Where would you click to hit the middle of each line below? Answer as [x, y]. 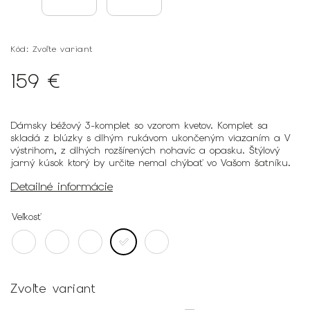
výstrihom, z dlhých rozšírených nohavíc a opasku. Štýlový [145, 150]
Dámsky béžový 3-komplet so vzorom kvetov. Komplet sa [139, 125]
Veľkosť [26, 216]
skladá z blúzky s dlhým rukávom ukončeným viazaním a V [151, 138]
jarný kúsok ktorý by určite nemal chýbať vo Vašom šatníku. [151, 163]
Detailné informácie [62, 186]
